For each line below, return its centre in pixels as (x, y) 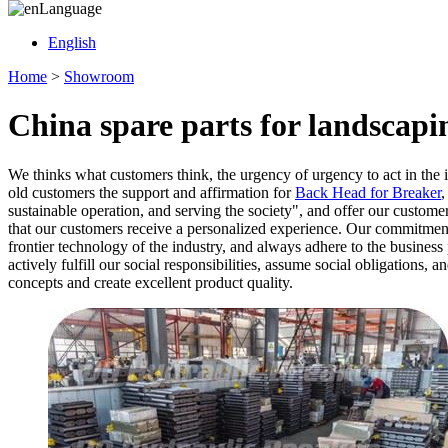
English (72, 42)
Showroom (99, 76)
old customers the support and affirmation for (151, 192)
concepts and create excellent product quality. (150, 282)
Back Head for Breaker (368, 192)
